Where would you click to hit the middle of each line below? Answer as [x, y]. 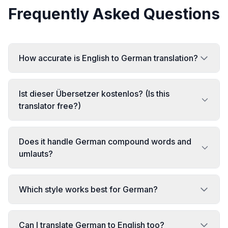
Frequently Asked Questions [114, 14]
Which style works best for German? [88, 189]
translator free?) [50, 106]
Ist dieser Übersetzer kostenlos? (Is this [94, 94]
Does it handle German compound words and [105, 141]
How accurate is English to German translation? [108, 58]
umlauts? [36, 154]
